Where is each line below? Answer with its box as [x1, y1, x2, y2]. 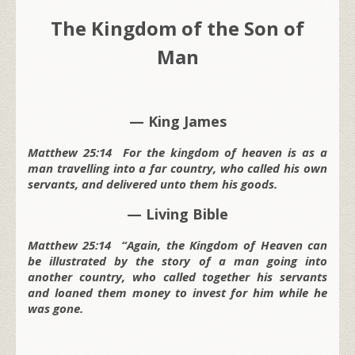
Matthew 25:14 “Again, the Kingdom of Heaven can [28, 236, 327, 253]
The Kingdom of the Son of [51, 14, 304, 41]
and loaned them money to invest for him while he [28, 284, 327, 300]
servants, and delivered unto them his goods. [28, 175, 277, 192]
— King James [128, 111, 227, 131]
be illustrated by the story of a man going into [28, 252, 327, 269]
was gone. [28, 300, 83, 316]
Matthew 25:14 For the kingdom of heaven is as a [28, 143, 327, 160]
